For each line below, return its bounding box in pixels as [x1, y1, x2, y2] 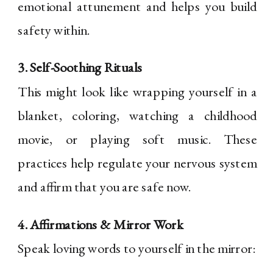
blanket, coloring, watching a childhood [18, 106, 257, 125]
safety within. [18, 21, 90, 40]
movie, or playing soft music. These [18, 130, 257, 149]
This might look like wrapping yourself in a [18, 82, 257, 101]
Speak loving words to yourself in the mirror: [18, 239, 255, 258]
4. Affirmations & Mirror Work [18, 215, 184, 234]
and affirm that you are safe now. [18, 178, 191, 196]
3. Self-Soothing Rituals [18, 58, 143, 77]
